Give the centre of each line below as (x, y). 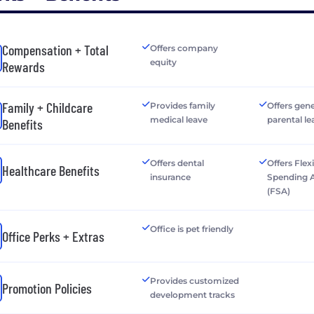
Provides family (182, 105)
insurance (170, 177)
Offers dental (177, 163)
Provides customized (194, 280)
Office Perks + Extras (53, 236)
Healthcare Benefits (51, 170)
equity (163, 62)
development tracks (192, 294)
